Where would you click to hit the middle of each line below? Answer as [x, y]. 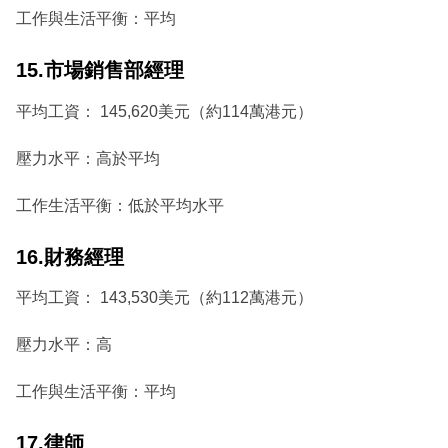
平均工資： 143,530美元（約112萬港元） [164, 298]
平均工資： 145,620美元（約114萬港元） [164, 111]
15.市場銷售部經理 [100, 70]
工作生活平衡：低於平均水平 [120, 205]
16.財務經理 [70, 256]
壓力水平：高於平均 [88, 158]
